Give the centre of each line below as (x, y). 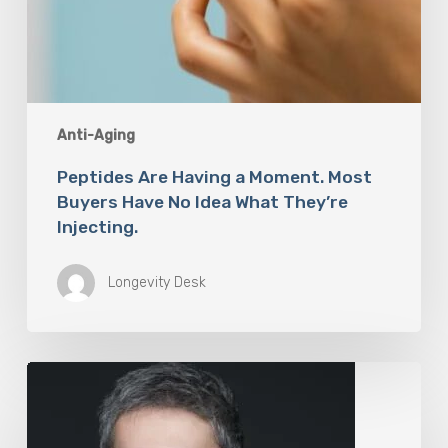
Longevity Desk (156, 283)
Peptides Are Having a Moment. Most (214, 177)
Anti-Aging (95, 136)
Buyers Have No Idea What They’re (202, 202)
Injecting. (97, 227)
